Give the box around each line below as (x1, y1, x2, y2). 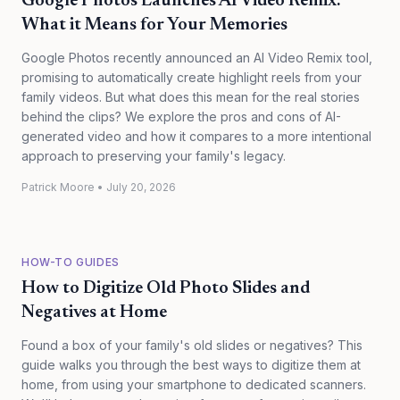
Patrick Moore (21, 180, 95, 194)
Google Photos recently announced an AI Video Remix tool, (21, 50, 372, 65)
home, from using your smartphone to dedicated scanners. (21, 377, 366, 392)
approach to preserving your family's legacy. (21, 148, 286, 163)
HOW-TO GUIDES (21, 255, 120, 269)
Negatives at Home (21, 304, 167, 321)
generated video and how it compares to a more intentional (21, 129, 371, 144)
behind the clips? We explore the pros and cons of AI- (21, 109, 341, 124)
